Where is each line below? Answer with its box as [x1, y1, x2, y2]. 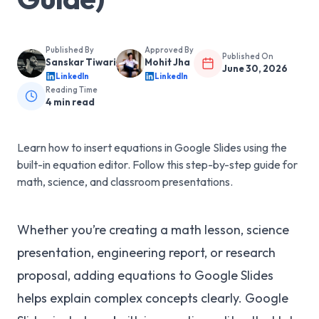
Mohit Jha [145, 56, 190, 68]
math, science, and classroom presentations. [17, 174, 233, 189]
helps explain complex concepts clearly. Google [17, 290, 288, 306]
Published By [46, 45, 94, 55]
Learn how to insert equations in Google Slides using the [17, 140, 287, 155]
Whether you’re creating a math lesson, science [17, 221, 289, 238]
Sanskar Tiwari [46, 56, 116, 68]
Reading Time [46, 84, 98, 95]
